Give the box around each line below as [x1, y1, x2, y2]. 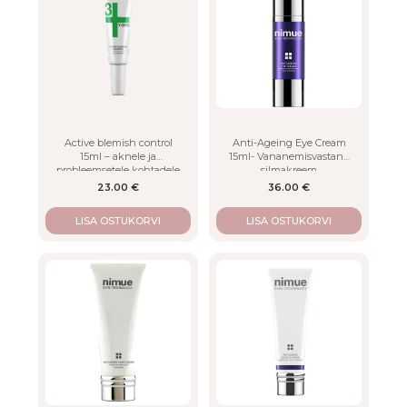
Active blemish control [64, 136, 173, 150]
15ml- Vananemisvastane [229, 150, 349, 164]
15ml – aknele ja [80, 150, 156, 164]
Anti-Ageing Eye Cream [232, 136, 346, 150]
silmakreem [261, 164, 317, 177]
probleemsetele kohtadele [56, 164, 180, 177]
